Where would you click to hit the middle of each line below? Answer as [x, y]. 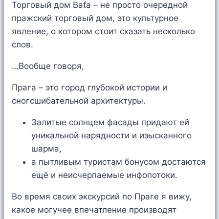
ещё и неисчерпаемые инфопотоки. [104, 175]
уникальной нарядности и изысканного [111, 136]
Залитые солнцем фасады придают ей [110, 122]
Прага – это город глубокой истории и [89, 88]
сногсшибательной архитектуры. [79, 101]
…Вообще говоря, [48, 66]
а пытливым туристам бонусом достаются [119, 162]
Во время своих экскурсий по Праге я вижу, [102, 197]
